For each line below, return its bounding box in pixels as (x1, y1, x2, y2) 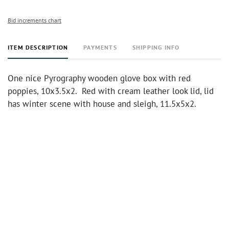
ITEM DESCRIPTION (8, 43, 68, 51)
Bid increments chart (8, 16, 61, 24)
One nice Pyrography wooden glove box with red (8, 73, 191, 84)
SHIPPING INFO (132, 43, 180, 51)
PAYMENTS (83, 43, 117, 51)
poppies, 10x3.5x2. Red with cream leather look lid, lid (8, 85, 214, 97)
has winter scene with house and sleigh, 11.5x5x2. (8, 98, 196, 109)
